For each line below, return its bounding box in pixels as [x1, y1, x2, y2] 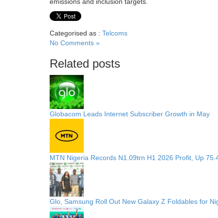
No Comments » [50, 38, 100, 47]
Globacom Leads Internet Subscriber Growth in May [50, 109, 212, 118]
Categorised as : [50, 29, 102, 37]
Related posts [50, 56, 120, 70]
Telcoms [102, 29, 127, 37]
